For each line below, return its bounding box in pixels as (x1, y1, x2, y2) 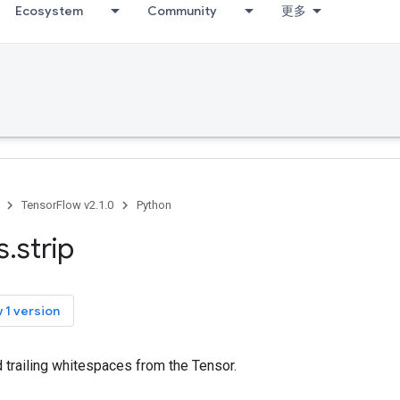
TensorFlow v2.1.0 (21, 198, 113, 212)
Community (147, 3, 217, 19)
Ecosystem (15, 3, 83, 19)
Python (137, 198, 171, 212)
